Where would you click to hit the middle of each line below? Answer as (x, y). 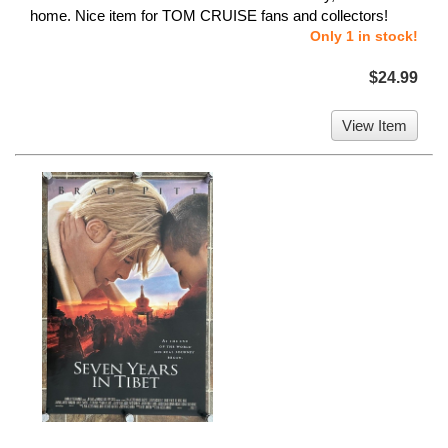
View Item (374, 125)
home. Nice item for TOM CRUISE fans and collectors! (209, 15)
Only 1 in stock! (364, 35)
